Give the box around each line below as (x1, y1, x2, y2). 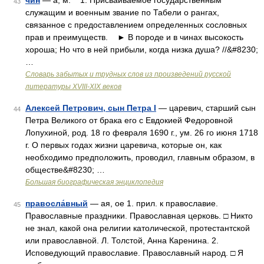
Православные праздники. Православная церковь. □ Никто (25, 211, 253, 220)
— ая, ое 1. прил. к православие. (88, 199, 218, 208)
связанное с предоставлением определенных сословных (25, 20, 247, 29)
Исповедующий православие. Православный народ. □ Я (25, 248, 243, 258)
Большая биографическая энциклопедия (25, 178, 163, 186)
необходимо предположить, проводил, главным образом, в (25, 153, 255, 162)
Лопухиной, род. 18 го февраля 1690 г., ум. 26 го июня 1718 (25, 128, 258, 137)
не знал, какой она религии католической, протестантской (25, 223, 250, 233)
